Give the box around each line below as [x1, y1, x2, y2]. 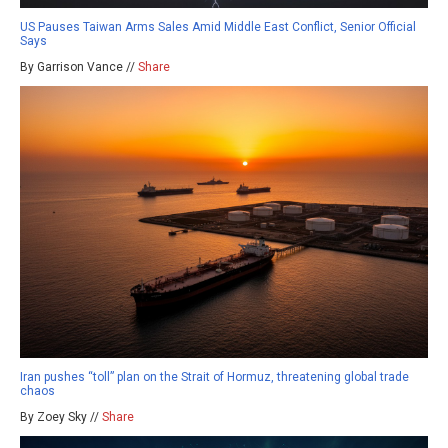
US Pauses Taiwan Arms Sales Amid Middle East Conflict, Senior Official [20, 20, 416, 35]
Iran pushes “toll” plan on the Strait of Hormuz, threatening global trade [20, 370, 409, 385]
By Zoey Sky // [20, 410, 102, 425]
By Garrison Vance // [20, 60, 138, 75]
